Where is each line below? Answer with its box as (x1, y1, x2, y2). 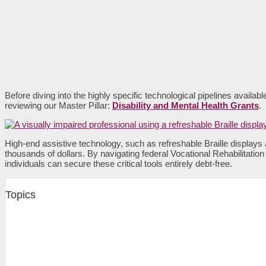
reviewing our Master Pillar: (5, 100, 112, 110)
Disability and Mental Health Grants (112, 100, 259, 110)
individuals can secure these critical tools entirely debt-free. (5, 158, 232, 169)
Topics (5, 188, 36, 201)
